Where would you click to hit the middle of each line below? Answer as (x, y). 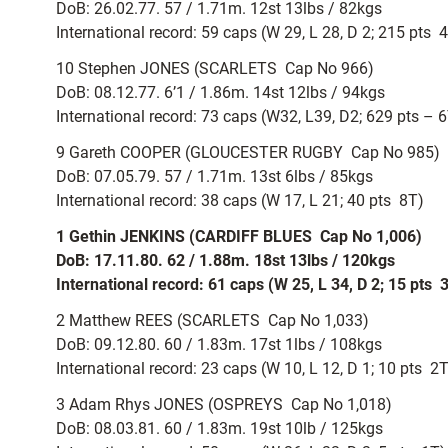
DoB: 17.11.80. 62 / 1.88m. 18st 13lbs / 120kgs (225, 260)
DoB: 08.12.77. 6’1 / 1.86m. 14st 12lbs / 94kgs (220, 92)
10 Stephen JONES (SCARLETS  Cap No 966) (215, 68)
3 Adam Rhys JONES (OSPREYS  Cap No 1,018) (224, 404)
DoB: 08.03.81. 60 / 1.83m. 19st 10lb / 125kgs (219, 428)
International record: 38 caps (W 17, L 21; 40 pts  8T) (240, 200)
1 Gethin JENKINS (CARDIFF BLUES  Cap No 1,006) (239, 236)
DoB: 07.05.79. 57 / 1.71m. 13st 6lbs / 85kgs (214, 176)
